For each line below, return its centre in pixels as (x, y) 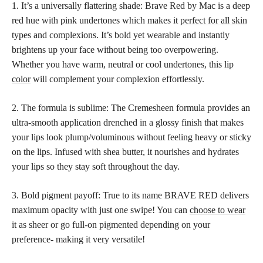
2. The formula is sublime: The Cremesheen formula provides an (131, 107)
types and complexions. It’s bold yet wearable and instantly (121, 35)
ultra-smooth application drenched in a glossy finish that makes (128, 122)
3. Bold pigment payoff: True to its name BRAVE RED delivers (130, 195)
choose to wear (218, 210)
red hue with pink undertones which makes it (96, 20)
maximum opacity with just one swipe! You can (101, 210)
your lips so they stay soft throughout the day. (96, 166)
